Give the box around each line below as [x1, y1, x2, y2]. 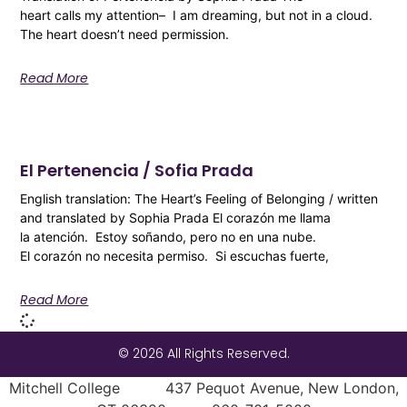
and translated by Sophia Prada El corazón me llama [20, 209, 332, 225]
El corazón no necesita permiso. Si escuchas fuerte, [20, 247, 330, 263]
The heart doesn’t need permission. [20, 25, 233, 42]
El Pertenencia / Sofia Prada [20, 158, 254, 182]
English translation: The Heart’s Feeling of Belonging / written [20, 190, 379, 206]
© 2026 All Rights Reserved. [117, 344, 290, 363]
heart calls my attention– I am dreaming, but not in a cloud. [20, 6, 377, 23]
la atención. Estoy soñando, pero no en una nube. [20, 228, 321, 244]
